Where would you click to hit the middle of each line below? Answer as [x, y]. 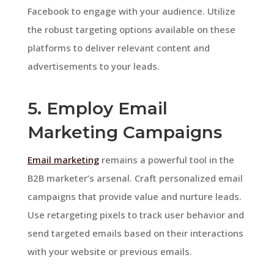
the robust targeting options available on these [131, 29]
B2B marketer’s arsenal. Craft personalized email [135, 178]
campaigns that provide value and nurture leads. [134, 196]
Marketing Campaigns [124, 132]
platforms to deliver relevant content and [118, 47]
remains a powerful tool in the [166, 159]
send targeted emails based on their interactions [135, 233]
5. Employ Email [97, 108]
